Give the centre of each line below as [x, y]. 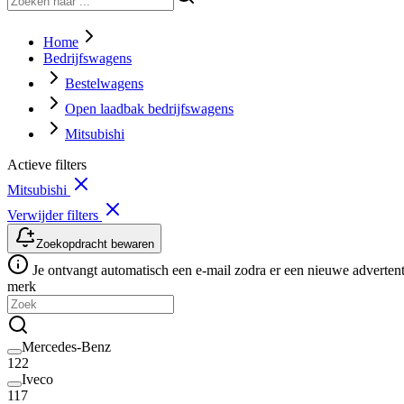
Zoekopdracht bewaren [95, 243]
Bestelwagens [104, 83]
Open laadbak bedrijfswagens [149, 108]
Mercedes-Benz [66, 346]
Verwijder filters [55, 215]
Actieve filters [47, 164]
